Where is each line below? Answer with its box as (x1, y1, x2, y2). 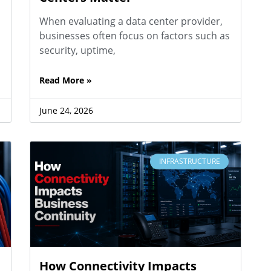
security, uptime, (39, 43, 116, 57)
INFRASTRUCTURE (158, 155, 220, 166)
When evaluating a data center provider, (39, 14, 223, 28)
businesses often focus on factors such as (39, 28, 230, 42)
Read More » (39, 74, 92, 86)
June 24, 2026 (39, 104, 93, 116)
